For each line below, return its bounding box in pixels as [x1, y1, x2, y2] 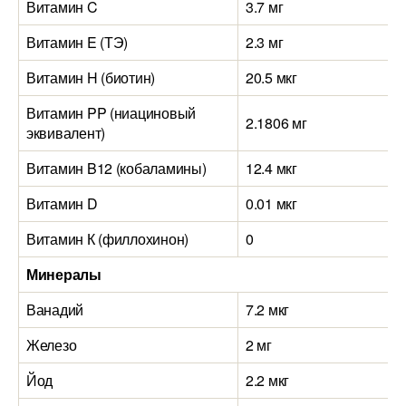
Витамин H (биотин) [26, 67, 156, 88]
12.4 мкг [246, 158, 297, 179]
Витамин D [26, 193, 98, 214]
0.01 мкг [246, 193, 297, 214]
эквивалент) [26, 122, 106, 143]
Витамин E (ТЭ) [26, 32, 129, 53]
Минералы [26, 264, 101, 285]
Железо [26, 334, 77, 355]
